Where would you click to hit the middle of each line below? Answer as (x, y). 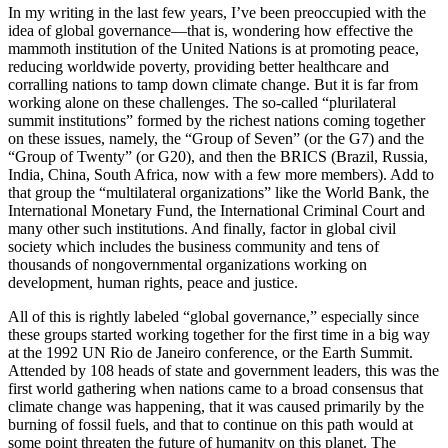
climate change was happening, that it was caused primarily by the (216, 406)
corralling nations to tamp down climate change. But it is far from (213, 84)
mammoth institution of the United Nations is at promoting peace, (213, 48)
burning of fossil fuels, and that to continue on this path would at (210, 424)
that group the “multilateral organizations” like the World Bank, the (218, 192)
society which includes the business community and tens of (193, 246)
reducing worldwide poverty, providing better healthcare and (198, 66)
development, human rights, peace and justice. (153, 282)
